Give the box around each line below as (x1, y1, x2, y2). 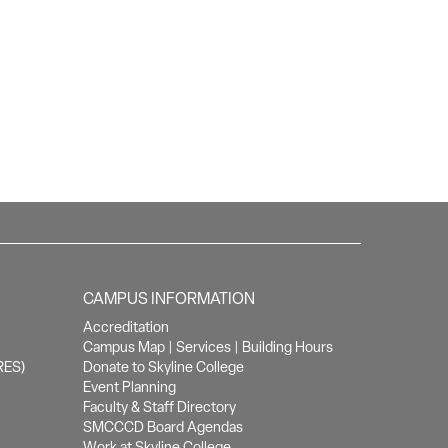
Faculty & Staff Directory (83, 398, 237, 416)
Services (176, 338, 232, 356)
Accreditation (83, 318, 170, 336)
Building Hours (242, 338, 334, 356)
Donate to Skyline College (83, 358, 245, 376)
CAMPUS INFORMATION (83, 288, 256, 309)
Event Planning (83, 378, 177, 396)
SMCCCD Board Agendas (83, 418, 244, 436)
